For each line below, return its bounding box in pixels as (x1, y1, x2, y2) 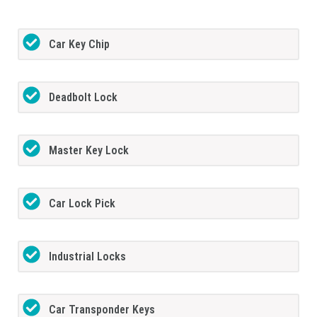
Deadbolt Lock (49, 90, 118, 104)
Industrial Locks (49, 249, 127, 263)
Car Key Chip (49, 37, 110, 51)
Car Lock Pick (49, 196, 116, 210)
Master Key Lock (49, 143, 129, 157)
